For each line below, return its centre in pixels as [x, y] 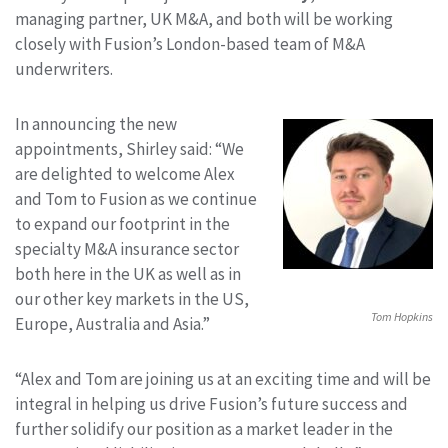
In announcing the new [96, 123]
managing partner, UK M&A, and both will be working [204, 18]
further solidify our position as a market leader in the [204, 428]
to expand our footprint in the [122, 223]
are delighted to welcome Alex [125, 173]
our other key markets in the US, [132, 298]
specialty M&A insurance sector [127, 248]
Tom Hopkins [402, 316]
